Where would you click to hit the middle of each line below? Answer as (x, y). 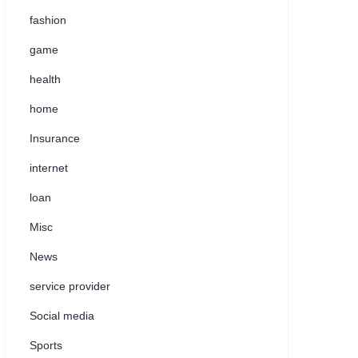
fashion (48, 20)
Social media (62, 316)
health (45, 79)
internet (49, 168)
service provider (70, 286)
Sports (46, 345)
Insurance (55, 138)
